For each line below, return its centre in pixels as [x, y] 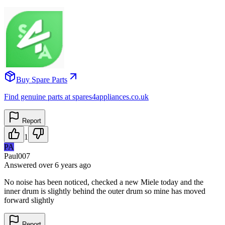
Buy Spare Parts [42, 79]
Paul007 [17, 156]
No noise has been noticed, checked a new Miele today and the [104, 182]
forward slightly [29, 200]
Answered [21, 165]
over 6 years [58, 165]
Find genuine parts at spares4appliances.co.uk [76, 96]
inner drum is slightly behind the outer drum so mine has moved [105, 191]
